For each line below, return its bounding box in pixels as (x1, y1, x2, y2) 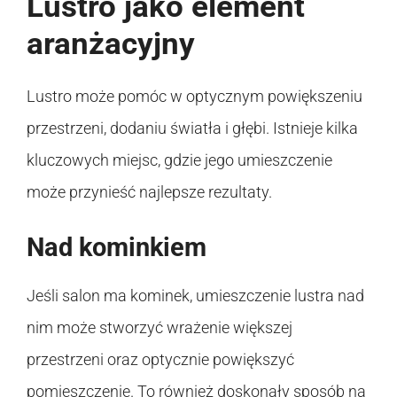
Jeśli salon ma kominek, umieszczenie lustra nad (27, 286, 364, 306)
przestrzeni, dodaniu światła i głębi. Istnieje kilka (27, 119, 358, 138)
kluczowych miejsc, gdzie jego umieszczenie (27, 151, 332, 170)
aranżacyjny (27, 26, 195, 63)
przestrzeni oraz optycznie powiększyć (27, 350, 294, 370)
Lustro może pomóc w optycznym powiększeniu (27, 87, 362, 106)
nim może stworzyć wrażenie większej (27, 318, 292, 338)
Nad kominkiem (27, 232, 206, 263)
